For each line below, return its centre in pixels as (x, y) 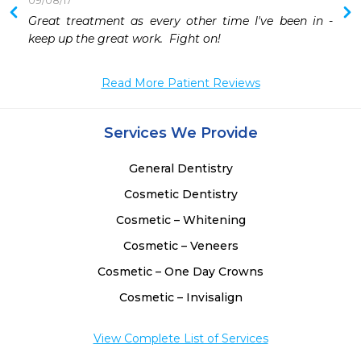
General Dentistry (180, 169)
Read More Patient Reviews (180, 83)
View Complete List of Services (180, 339)
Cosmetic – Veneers (180, 246)
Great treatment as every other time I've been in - (180, 21)
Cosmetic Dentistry (180, 195)
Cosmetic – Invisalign (180, 298)
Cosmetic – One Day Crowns (180, 272)
